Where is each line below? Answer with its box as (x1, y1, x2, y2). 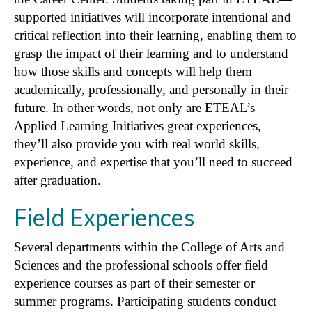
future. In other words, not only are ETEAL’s (14, 100, 255, 115)
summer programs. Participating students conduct (14, 293, 276, 309)
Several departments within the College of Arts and (14, 239, 285, 254)
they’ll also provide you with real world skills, (14, 136, 260, 151)
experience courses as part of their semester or (14, 275, 255, 290)
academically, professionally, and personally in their (14, 81, 288, 97)
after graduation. (14, 172, 101, 187)
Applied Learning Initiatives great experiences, (14, 118, 261, 133)
